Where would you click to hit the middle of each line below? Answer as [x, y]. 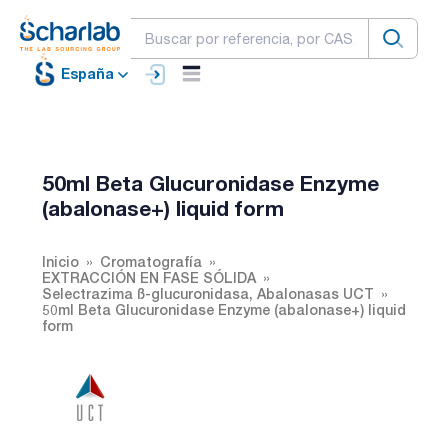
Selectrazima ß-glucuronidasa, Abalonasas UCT [208, 293]
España [87, 74]
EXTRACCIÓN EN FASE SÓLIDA [149, 277]
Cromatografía [151, 261]
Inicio [60, 261]
